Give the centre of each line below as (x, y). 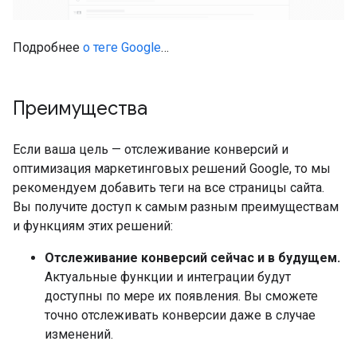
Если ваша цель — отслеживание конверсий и (151, 149)
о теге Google (122, 47)
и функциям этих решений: (93, 226)
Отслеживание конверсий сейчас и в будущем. (192, 258)
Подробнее (48, 47)
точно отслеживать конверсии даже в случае (180, 315)
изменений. (79, 334)
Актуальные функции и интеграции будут (168, 277)
